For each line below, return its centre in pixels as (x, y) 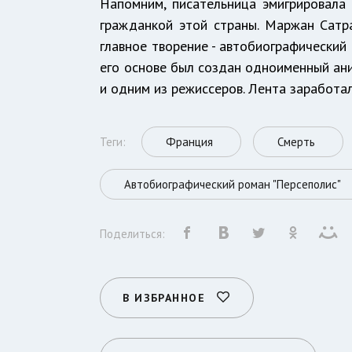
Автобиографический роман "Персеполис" (233, 184)
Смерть (297, 141)
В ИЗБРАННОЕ (164, 297)
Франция (190, 141)
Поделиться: (133, 233)
